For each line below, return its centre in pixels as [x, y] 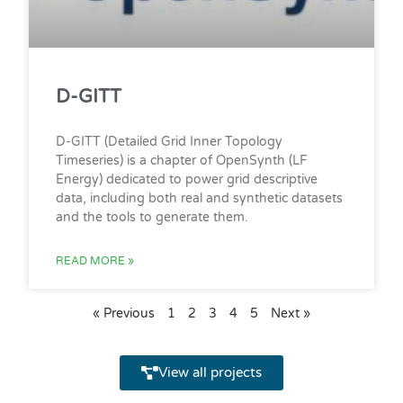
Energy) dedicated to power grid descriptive [187, 179]
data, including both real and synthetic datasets [200, 198]
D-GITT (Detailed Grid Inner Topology [170, 141]
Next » [291, 313]
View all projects [210, 372]
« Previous [124, 313]
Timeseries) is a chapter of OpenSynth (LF [182, 160]
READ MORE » [95, 260]
